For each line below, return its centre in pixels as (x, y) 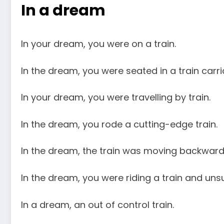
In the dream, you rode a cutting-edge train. (119, 124)
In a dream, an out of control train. (97, 204)
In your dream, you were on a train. (98, 43)
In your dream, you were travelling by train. (116, 97)
